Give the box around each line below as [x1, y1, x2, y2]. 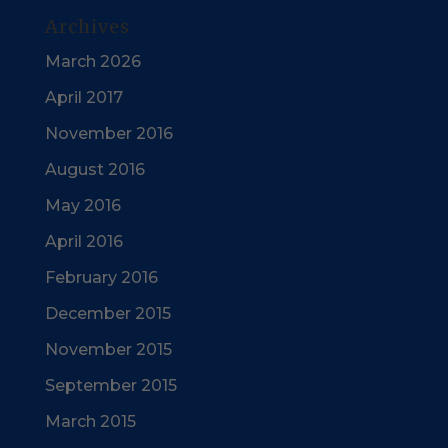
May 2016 [44, 196, 121, 215]
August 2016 [44, 160, 145, 179]
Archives [44, 15, 130, 38]
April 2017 [44, 88, 123, 107]
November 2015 [44, 340, 172, 359]
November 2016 [44, 124, 173, 143]
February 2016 [44, 268, 158, 287]
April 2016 [44, 232, 123, 251]
